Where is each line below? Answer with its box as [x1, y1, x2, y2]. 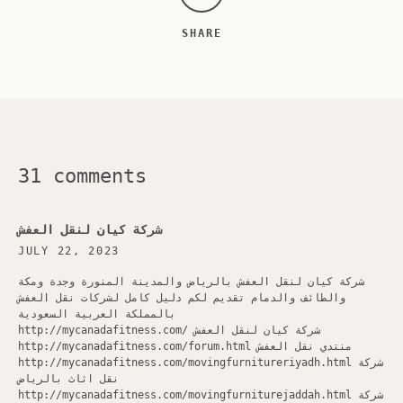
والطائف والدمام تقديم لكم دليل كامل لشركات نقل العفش [18, 291, 345, 304]
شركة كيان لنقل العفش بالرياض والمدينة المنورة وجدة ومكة [18, 275, 364, 288]
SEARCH [300, 39, 349, 51]
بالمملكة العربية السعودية [18, 308, 175, 320]
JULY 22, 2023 [18, 245, 121, 257]
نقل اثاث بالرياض [18, 372, 119, 385]
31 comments [18, 165, 147, 187]
